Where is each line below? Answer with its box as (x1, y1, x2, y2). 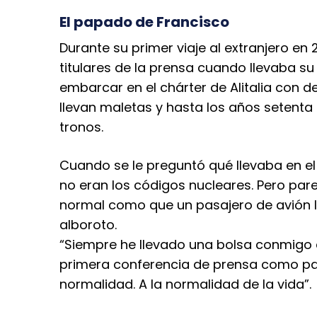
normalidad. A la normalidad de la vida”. (59, 275, 311, 293)
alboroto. (59, 215, 117, 234)
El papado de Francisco (59, 11, 229, 32)
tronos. (59, 117, 103, 136)
